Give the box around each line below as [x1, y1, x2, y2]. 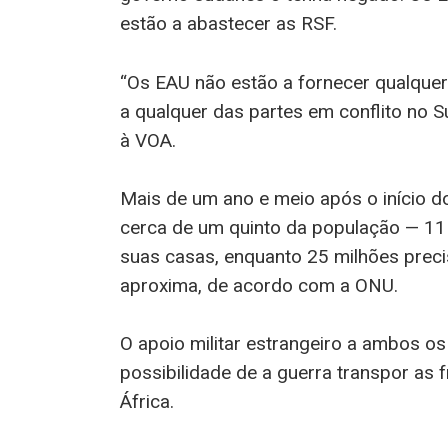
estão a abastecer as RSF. [119, 12, 337, 36]
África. [119, 390, 174, 414]
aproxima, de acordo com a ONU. [119, 273, 398, 297]
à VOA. [119, 128, 176, 152]
